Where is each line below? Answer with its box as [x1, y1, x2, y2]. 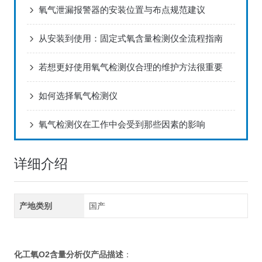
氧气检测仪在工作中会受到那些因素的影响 [38, 119, 205, 130]
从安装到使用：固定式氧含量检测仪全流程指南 [38, 33, 223, 44]
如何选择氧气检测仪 [38, 91, 118, 101]
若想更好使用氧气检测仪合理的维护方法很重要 [38, 62, 223, 73]
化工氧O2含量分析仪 [13, 250, 91, 260]
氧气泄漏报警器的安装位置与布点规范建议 [38, 5, 205, 15]
